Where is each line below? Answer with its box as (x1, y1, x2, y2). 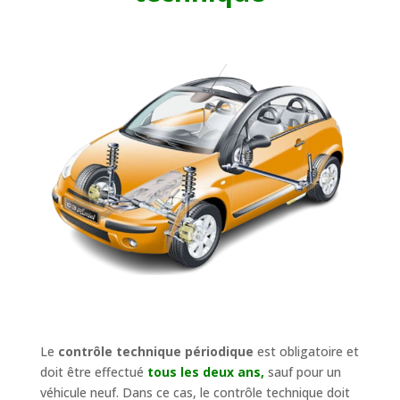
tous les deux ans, (146, 362, 264, 380)
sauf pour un (263, 362, 341, 380)
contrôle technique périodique (57, 342, 254, 360)
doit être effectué (39, 362, 147, 380)
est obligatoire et (253, 342, 359, 360)
